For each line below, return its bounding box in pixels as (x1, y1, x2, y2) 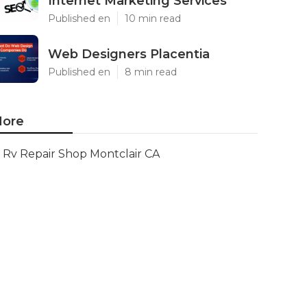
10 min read (125, 12, 181, 25)
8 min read (125, 66, 177, 78)
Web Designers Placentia (48, 47, 210, 62)
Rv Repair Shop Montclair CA (3, 147, 160, 160)
